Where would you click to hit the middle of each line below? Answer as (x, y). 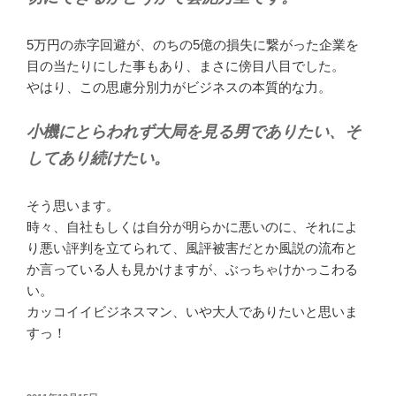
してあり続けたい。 (98, 158)
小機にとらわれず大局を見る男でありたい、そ (194, 131)
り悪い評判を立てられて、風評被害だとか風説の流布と (192, 247)
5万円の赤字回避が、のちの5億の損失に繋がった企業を (193, 45)
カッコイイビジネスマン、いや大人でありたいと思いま (192, 311)
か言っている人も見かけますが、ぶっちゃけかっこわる (192, 269)
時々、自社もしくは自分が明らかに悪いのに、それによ (192, 226)
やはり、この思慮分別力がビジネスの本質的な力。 (179, 88)
